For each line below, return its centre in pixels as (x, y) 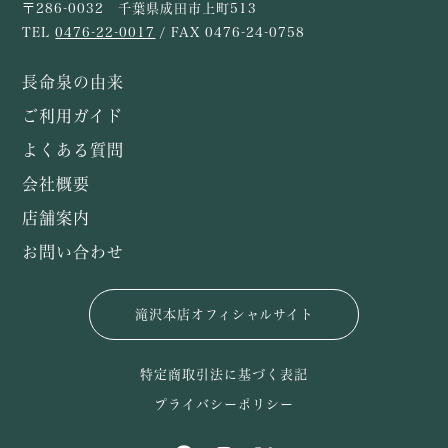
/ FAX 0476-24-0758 (230, 33)
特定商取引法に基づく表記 (224, 375)
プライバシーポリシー (224, 405)
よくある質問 (73, 150)
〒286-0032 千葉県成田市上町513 (140, 9)
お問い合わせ (73, 252)
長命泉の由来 (73, 82)
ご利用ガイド (73, 116)
